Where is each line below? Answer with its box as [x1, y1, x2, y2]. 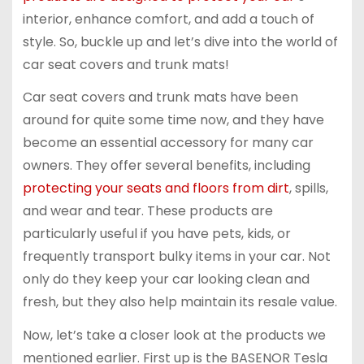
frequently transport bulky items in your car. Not [22, 247, 331, 266]
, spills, [288, 179, 328, 198]
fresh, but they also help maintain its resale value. [22, 292, 337, 312]
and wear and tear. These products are [22, 201, 273, 221]
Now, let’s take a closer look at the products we [22, 326, 326, 345]
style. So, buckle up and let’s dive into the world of [22, 32, 338, 51]
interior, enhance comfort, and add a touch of [22, 9, 314, 28]
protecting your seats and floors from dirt [22, 179, 289, 198]
